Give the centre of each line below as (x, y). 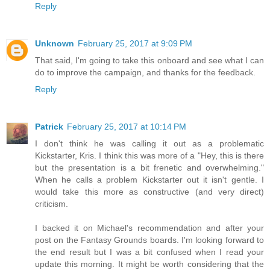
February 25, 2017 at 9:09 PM (135, 44)
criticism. (52, 204)
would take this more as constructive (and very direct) (149, 192)
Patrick (49, 127)
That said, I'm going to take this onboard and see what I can (149, 61)
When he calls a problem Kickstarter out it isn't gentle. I (149, 180)
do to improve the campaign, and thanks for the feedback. (145, 73)
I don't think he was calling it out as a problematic (149, 144)
